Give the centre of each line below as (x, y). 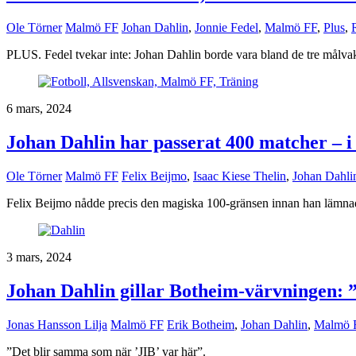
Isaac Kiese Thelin (240, 176)
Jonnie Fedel (226, 27)
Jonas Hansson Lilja (57, 324)
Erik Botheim (201, 324)
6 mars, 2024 (39, 108)
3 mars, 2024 (39, 257)
